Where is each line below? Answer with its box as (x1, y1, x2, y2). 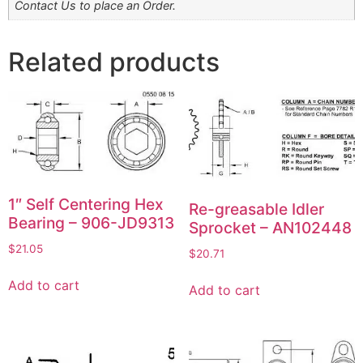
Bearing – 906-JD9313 (8, 213, 174, 233)
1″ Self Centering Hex (8, 194, 164, 215)
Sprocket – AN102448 (188, 218, 352, 238)
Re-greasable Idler (188, 199, 324, 220)
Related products (8, 45, 220, 78)
